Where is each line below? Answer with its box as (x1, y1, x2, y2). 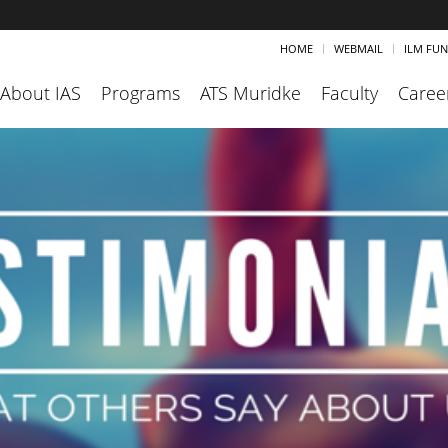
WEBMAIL (334, 41, 383, 56)
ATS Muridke (200, 81, 301, 105)
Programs (101, 81, 180, 105)
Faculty (321, 81, 378, 105)
